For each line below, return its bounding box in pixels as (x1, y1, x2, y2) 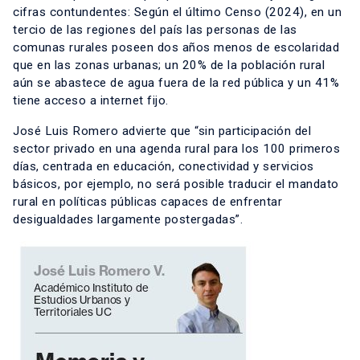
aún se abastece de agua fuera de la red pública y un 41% (13, 76, 339, 91)
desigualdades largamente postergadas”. (13, 212, 243, 227)
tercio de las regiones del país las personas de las (13, 22, 297, 38)
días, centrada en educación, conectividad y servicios (13, 159, 314, 174)
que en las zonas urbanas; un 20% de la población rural (13, 58, 325, 73)
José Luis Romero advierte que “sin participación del (13, 124, 311, 139)
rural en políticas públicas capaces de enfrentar (13, 194, 282, 210)
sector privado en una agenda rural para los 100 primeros (13, 141, 340, 157)
